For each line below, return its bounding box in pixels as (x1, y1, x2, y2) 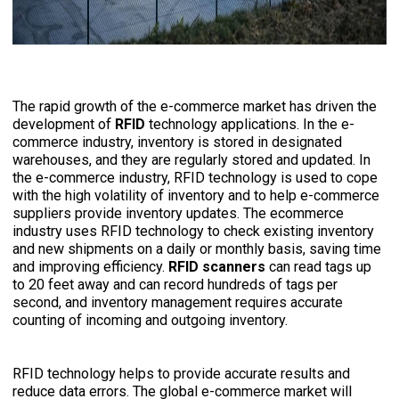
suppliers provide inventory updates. (12, 205, 244, 223)
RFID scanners (168, 258, 266, 276)
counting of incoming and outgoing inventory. (12, 312, 289, 330)
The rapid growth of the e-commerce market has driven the (12, 98, 378, 116)
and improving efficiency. (12, 258, 169, 276)
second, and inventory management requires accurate (12, 294, 344, 312)
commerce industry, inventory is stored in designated (12, 134, 343, 151)
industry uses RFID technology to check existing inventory (12, 223, 375, 240)
